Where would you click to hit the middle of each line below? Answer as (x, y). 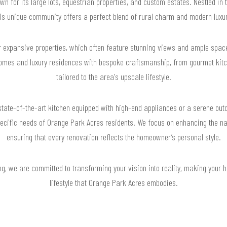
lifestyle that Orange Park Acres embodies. (113, 182)
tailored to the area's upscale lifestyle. (113, 76)
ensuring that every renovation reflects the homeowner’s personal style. (113, 137)
